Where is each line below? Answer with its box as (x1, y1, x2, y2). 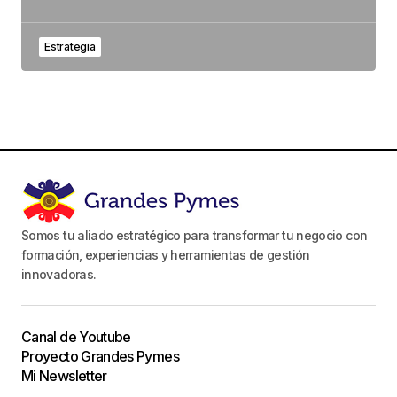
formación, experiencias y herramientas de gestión (21, 246, 310, 262)
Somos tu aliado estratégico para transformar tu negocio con (21, 227, 368, 243)
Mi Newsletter (21, 366, 107, 385)
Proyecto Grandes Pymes (21, 346, 179, 365)
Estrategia (44, 39, 96, 53)
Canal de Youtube (21, 327, 131, 346)
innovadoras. (21, 266, 97, 282)
